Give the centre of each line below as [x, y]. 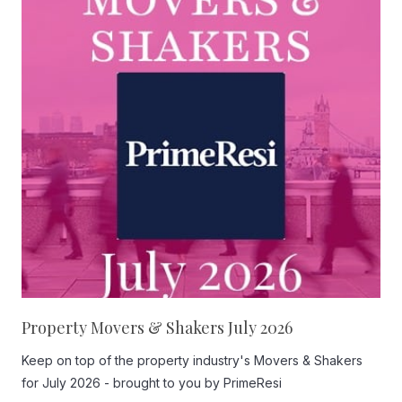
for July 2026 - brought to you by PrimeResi [152, 383]
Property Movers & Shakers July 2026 [157, 328]
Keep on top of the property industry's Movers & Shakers [192, 360]
